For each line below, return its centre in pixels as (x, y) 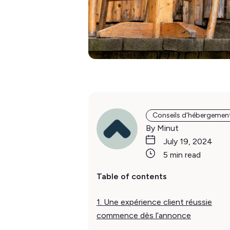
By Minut (162, 128)
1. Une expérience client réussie (154, 202)
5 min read (182, 155)
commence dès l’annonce (144, 215)
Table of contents (132, 176)
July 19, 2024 (188, 141)
